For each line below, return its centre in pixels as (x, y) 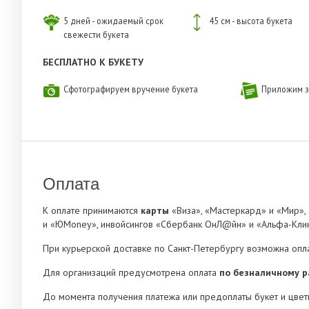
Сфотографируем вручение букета (131, 89)
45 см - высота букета (251, 21)
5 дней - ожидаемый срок (113, 21)
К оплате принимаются (92, 211)
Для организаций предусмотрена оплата (131, 273)
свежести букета (96, 35)
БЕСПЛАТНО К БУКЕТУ (93, 62)
